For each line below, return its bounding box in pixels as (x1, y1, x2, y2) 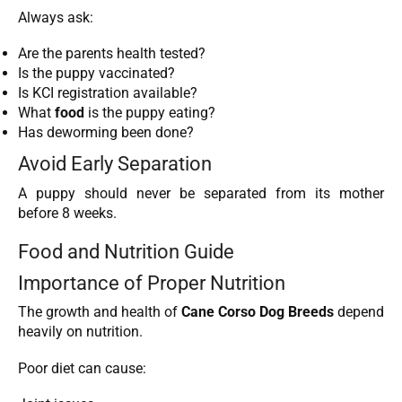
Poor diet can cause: (18, 359, 146, 377)
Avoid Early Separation (18, 152, 212, 176)
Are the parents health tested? (18, 45, 205, 63)
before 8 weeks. (18, 204, 117, 222)
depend (334, 303, 384, 321)
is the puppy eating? (84, 104, 215, 122)
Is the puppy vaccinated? (18, 65, 175, 83)
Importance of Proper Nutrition (18, 271, 285, 295)
